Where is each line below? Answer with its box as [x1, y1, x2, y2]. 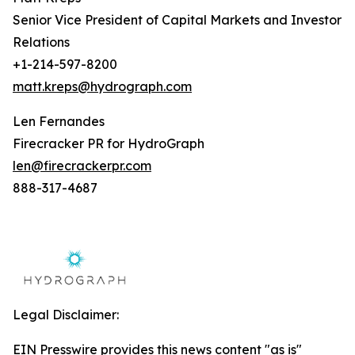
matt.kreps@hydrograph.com [13, 78, 192, 94]
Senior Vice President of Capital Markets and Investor [13, 12, 342, 28]
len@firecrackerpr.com [13, 158, 151, 174]
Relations [13, 34, 70, 50]
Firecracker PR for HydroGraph [13, 136, 204, 151]
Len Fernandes [13, 113, 105, 129]
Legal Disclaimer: [13, 307, 119, 323]
